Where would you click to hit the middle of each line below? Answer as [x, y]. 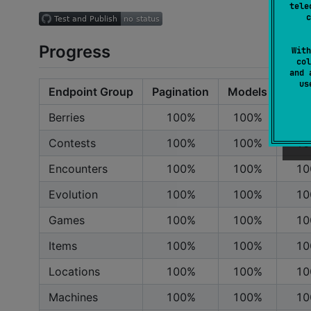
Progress [75, 51]
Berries [67, 117]
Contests [72, 143]
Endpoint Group [91, 91]
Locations [74, 271]
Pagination [180, 91]
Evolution [73, 194]
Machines [73, 297]
